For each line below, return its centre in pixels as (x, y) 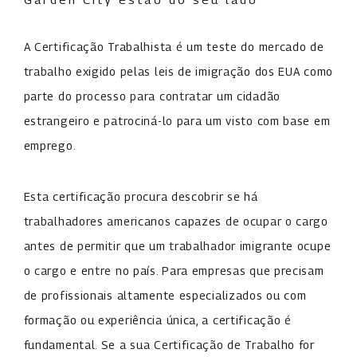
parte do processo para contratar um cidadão (152, 96)
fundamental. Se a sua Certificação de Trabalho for (169, 344)
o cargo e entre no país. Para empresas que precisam (174, 270)
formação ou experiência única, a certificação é (157, 320)
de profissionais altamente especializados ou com (165, 295)
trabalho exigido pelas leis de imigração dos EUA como (178, 71)
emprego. (50, 145)
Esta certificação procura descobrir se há (141, 196)
